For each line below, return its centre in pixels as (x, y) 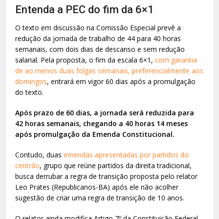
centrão (28, 165)
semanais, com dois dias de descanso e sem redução (100, 49)
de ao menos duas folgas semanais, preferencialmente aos (109, 70)
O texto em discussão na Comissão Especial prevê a (98, 27)
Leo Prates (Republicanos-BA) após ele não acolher (97, 187)
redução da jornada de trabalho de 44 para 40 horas (98, 38)
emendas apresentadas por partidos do (126, 154)
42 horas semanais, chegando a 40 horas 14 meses (102, 123)
